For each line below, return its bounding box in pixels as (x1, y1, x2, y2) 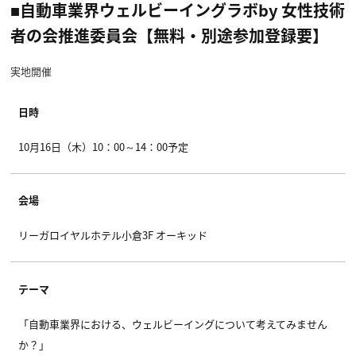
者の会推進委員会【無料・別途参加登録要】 (10, 23, 328, 47)
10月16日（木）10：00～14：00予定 (18, 138, 188, 154)
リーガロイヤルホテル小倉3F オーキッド (18, 227, 207, 243)
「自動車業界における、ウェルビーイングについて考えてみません (18, 315, 327, 331)
